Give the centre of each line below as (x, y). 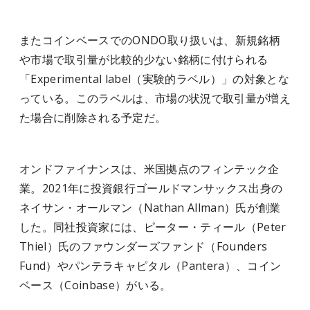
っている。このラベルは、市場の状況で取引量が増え (155, 98)
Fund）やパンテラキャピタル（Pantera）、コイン (151, 266)
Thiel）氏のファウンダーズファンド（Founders (144, 246)
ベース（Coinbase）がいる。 (95, 285)
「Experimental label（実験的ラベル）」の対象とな (154, 79)
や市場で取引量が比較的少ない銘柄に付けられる (144, 60)
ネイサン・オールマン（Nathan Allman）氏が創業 (150, 208)
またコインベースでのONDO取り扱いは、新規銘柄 (150, 40)
